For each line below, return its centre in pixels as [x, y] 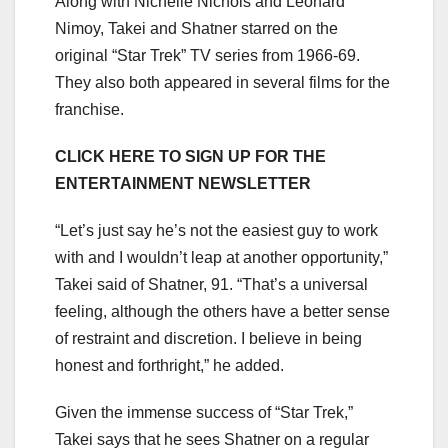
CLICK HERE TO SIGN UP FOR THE [190, 156]
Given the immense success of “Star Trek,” [204, 412]
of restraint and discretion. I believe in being [208, 338]
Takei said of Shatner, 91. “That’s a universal [211, 284]
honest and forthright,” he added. [169, 365]
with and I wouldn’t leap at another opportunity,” [221, 257]
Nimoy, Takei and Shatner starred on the [196, 28]
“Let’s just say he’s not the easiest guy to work [216, 230]
